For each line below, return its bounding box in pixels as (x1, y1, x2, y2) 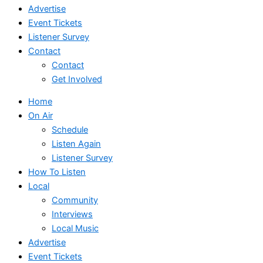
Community (52, 195, 98, 206)
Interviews (52, 209, 93, 220)
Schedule (52, 124, 88, 136)
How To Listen (28, 167, 86, 178)
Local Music (52, 223, 99, 234)
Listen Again (52, 139, 101, 150)
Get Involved (52, 73, 102, 85)
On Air (28, 110, 53, 122)
